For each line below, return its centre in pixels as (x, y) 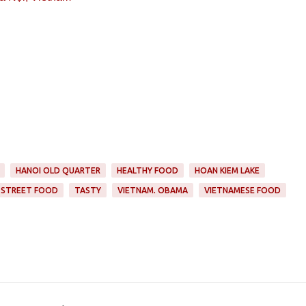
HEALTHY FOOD (147, 171)
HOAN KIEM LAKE (227, 171)
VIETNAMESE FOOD (242, 191)
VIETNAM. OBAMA (152, 191)
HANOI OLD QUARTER (58, 171)
